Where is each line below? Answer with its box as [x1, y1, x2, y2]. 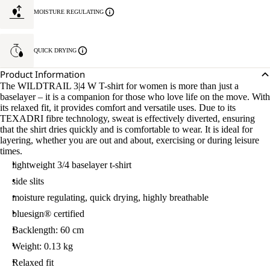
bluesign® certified [12, 209, 84, 219]
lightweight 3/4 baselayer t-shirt [12, 160, 131, 170]
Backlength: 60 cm [12, 225, 84, 235]
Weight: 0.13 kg [12, 241, 73, 251]
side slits [12, 176, 44, 186]
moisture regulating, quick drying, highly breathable [12, 192, 209, 202]
